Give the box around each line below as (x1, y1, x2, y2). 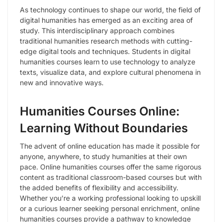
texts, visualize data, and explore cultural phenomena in (20, 68, 201, 77)
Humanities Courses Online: (20, 104, 180, 119)
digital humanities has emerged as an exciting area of (20, 16, 193, 25)
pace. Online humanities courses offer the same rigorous (20, 163, 201, 171)
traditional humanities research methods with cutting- (20, 37, 192, 46)
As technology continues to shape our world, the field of (20, 5, 201, 14)
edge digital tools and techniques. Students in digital (20, 47, 190, 56)
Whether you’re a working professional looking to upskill (20, 194, 201, 203)
